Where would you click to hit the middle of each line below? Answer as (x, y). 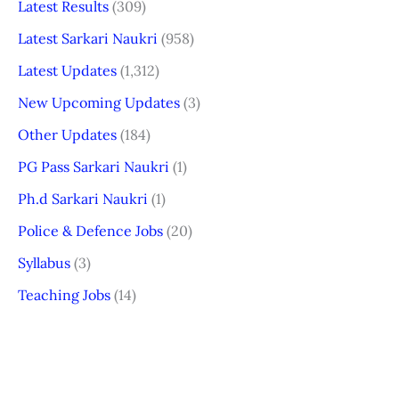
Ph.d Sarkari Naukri (83, 198)
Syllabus (44, 262)
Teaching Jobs (64, 294)
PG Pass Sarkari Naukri (94, 166)
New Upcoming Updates (99, 102)
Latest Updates (67, 70)
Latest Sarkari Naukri (88, 38)
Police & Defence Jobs (90, 230)
